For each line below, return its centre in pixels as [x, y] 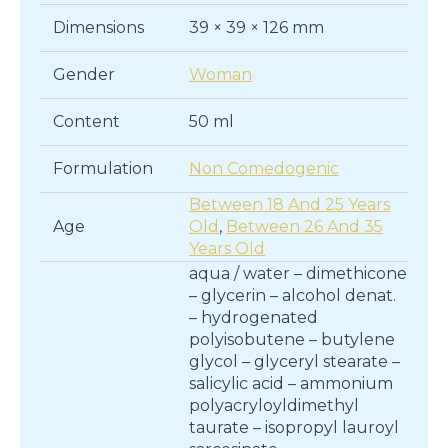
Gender [83, 75]
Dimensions [98, 28]
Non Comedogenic [264, 169]
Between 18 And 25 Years [289, 205]
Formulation [102, 169]
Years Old [227, 249]
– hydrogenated [253, 318]
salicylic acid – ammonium [291, 384]
